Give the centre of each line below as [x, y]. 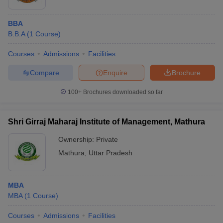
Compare [44, 72]
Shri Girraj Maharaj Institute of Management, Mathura [107, 122]
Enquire [115, 72]
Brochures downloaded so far [122, 92]
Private [107, 139]
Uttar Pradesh [111, 153]
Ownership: [77, 139]
